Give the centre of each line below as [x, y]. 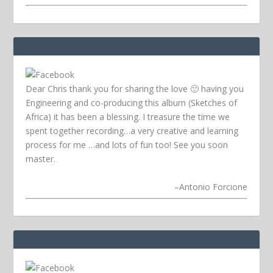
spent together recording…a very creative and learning [132, 131]
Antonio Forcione [213, 186]
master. [41, 159]
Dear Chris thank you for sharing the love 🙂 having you [135, 89]
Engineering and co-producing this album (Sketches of [132, 103]
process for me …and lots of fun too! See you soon [127, 145]
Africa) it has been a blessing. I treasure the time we [128, 117]
